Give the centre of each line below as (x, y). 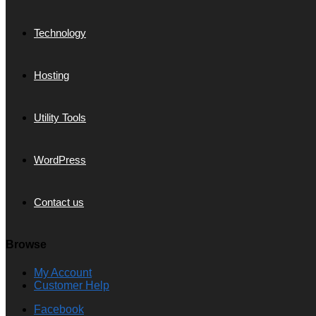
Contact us (59, 202)
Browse (26, 245)
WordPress (60, 160)
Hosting (51, 75)
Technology (60, 33)
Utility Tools (60, 117)
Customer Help (72, 285)
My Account (63, 272)
